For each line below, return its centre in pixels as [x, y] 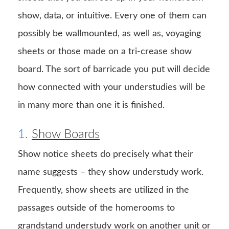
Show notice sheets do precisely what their [106, 154]
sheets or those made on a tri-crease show [105, 51]
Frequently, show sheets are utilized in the [104, 190]
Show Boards [66, 134]
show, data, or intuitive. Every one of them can [112, 16]
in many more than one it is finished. [91, 105]
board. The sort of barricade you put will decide [114, 69]
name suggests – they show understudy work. [111, 172]
